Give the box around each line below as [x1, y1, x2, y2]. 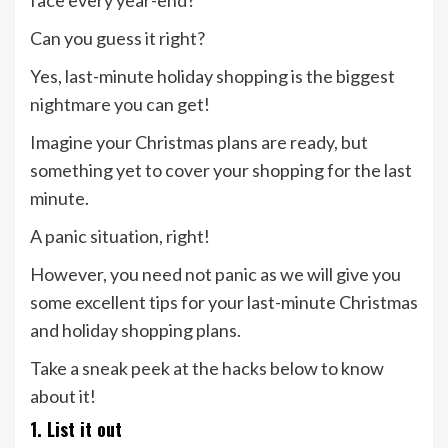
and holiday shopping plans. [30, 319, 241, 342]
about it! [30, 385, 96, 408]
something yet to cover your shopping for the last [30, 159, 412, 182]
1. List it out [30, 416, 122, 443]
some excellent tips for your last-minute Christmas [30, 291, 418, 314]
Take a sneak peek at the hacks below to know [30, 357, 384, 380]
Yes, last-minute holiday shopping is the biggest [30, 65, 395, 88]
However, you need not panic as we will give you [30, 263, 401, 286]
